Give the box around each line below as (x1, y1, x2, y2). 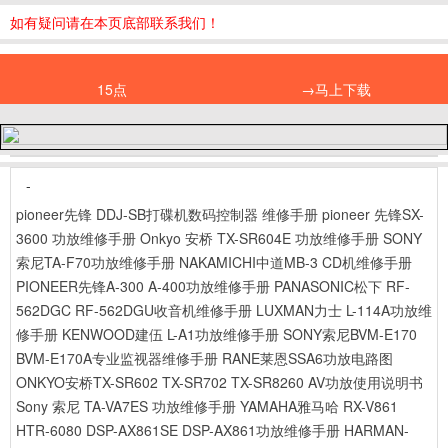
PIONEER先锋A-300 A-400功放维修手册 (16, 276, 270, 296)
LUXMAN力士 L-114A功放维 (256, 300, 432, 320)
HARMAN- (344, 420, 409, 440)
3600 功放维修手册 (16, 228, 136, 248)
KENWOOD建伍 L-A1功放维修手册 (62, 324, 279, 344)
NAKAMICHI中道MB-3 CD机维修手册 (179, 252, 412, 272)
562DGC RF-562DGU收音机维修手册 (16, 300, 252, 320)
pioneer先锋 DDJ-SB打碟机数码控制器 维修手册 (16, 204, 318, 224)
